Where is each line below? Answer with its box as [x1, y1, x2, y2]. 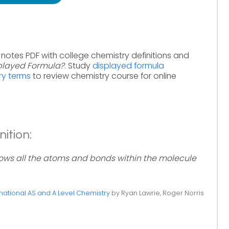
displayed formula [93, 60, 164, 72]
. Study [64, 60, 93, 72]
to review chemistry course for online [31, 70, 176, 82]
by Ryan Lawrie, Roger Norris [109, 189, 204, 197]
